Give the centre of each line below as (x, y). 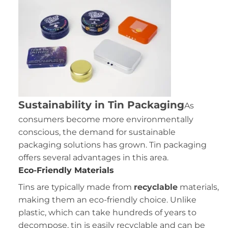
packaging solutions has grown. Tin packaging (112, 145)
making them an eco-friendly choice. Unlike (107, 200)
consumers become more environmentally (106, 119)
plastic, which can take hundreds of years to (107, 212)
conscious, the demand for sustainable (97, 132)
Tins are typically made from (76, 187)
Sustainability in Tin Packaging (101, 105)
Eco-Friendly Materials (66, 170)
